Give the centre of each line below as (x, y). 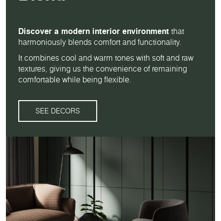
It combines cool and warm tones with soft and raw (106, 58)
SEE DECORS (58, 111)
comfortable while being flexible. (75, 79)
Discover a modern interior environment (94, 31)
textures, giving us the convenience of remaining (103, 69)
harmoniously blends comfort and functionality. (100, 42)
